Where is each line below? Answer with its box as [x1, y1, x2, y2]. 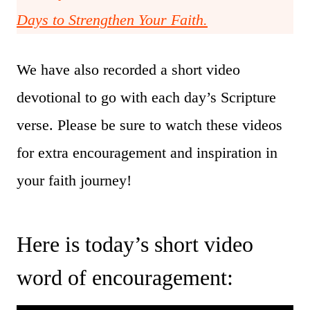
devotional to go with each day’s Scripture [17, 88, 276, 106]
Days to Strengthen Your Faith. [17, 10, 208, 28]
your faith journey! [17, 171, 131, 189]
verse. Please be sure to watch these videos [17, 116, 282, 134]
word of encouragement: [17, 264, 233, 290]
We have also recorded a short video [17, 60, 240, 78]
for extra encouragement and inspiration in [17, 143, 277, 161]
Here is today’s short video [17, 231, 253, 257]
